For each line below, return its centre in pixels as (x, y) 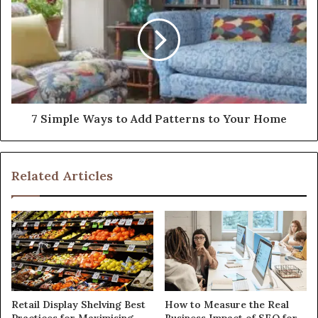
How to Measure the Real (227, 304)
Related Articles (62, 175)
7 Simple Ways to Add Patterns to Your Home (159, 118)
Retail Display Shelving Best (78, 304)
